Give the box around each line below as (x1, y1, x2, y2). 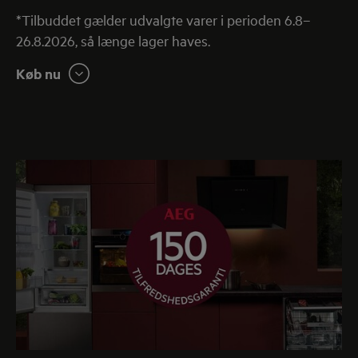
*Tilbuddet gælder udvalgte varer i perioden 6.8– (16, 10, 311, 29)
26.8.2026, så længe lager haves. (16, 30, 210, 50)
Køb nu (16, 63, 61, 83)
